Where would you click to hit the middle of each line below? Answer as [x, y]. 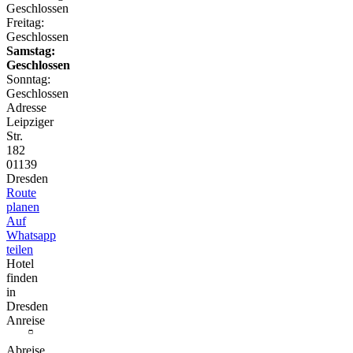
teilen [20, 249]
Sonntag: [28, 79]
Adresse [26, 107]
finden [22, 277]
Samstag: [31, 50]
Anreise [26, 320]
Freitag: [25, 22]
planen [23, 206]
